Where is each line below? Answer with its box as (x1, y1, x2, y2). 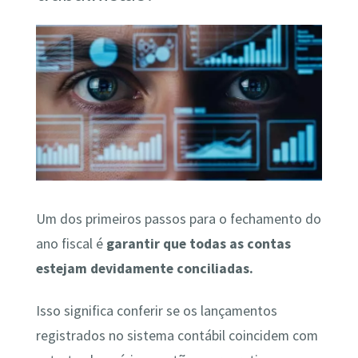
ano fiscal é (35, 234, 106, 253)
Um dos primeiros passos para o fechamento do (35, 209, 321, 228)
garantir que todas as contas (105, 234, 291, 253)
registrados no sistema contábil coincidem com (35, 327, 318, 345)
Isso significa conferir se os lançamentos (35, 302, 277, 320)
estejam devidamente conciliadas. (35, 259, 257, 277)
